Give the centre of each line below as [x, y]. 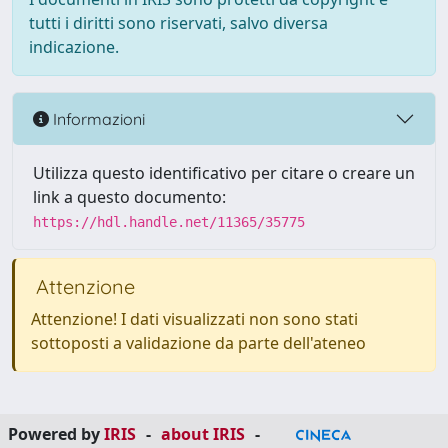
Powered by [56, 434]
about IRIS [203, 434]
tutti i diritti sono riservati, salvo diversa [178, 23]
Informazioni [97, 118]
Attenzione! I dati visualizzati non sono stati [194, 319]
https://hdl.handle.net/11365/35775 [169, 222]
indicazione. [74, 47]
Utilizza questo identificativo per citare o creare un [224, 173]
